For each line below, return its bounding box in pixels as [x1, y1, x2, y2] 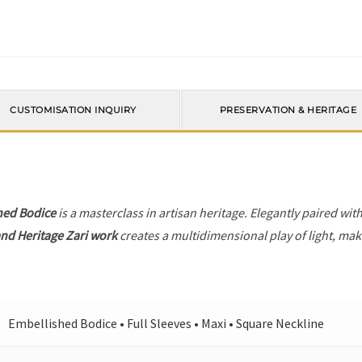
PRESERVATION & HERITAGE [219, 104, 357, 116]
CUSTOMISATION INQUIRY [10, 104, 137, 116]
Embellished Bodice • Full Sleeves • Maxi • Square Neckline [8, 315, 325, 331]
